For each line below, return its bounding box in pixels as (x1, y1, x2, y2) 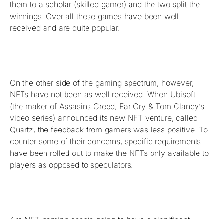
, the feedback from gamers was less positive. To (33, 124, 208, 134)
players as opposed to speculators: (10, 159, 133, 170)
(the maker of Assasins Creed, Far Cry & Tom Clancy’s (10, 101, 204, 111)
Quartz (10, 124, 33, 134)
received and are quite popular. (10, 22, 120, 33)
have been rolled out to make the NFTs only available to (10, 148, 209, 158)
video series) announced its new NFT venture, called (10, 112, 197, 123)
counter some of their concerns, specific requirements (10, 136, 201, 146)
